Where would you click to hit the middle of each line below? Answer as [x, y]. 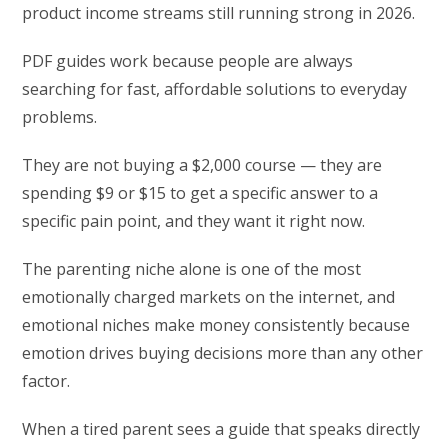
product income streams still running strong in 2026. [219, 13]
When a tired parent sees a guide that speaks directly [221, 429]
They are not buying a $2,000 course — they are [202, 165]
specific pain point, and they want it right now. [194, 221]
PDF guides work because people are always [188, 61]
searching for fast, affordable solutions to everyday [215, 89]
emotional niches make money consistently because [216, 325]
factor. [46, 381]
